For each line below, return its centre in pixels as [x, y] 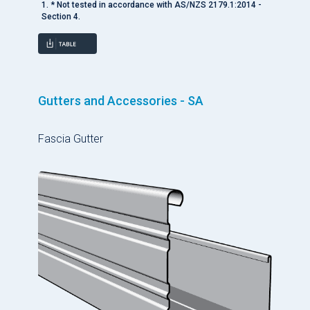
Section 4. [61, 17]
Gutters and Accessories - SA [121, 101]
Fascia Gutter [71, 139]
